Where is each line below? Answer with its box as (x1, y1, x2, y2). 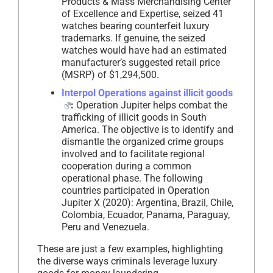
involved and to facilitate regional (62, 147, 205, 160)
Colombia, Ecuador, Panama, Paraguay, (62, 208, 230, 221)
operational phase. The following (62, 172, 203, 184)
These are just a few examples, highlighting (37, 243, 223, 255)
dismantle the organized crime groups (62, 135, 224, 147)
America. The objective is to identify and (62, 123, 233, 135)
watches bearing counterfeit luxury (62, 19, 210, 32)
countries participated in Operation (62, 184, 210, 196)
